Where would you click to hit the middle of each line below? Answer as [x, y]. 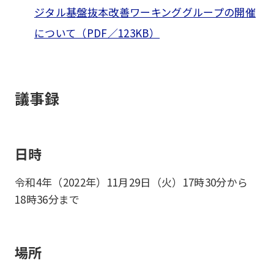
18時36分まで [47, 199]
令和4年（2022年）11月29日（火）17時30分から [131, 182]
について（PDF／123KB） [97, 33]
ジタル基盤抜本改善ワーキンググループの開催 [145, 12]
